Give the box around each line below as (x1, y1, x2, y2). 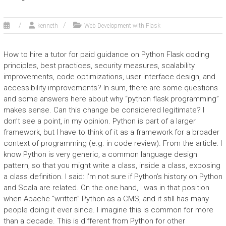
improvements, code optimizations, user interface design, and (3, 72, 215, 81)
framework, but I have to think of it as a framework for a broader (3, 128, 219, 137)
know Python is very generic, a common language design (3, 150, 197, 159)
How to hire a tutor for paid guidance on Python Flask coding (3, 50, 209, 59)
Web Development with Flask (84, 22, 160, 29)
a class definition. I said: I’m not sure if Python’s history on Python (3, 172, 222, 181)
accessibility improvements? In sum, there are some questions (3, 83, 218, 92)
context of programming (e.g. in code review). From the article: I (3, 139, 222, 148)
